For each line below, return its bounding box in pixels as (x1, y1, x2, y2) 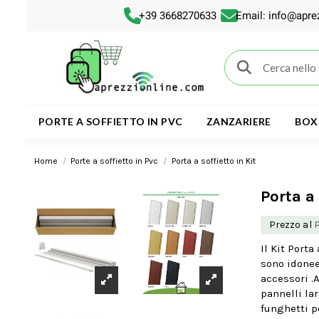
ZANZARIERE (206, 115, 271, 127)
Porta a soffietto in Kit (171, 155, 256, 166)
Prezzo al (268, 218, 314, 231)
